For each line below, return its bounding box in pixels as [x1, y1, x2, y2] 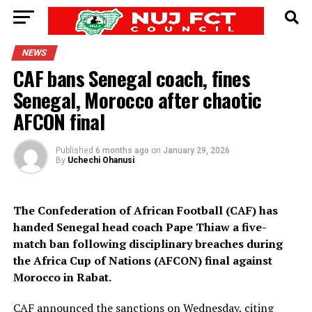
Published [55, 146, 93, 155]
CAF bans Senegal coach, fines [13, 63, 250, 93]
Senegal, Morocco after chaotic [13, 85, 262, 114]
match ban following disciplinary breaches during [13, 236, 283, 251]
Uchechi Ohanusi [67, 155, 134, 165]
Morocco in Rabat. [13, 270, 111, 285]
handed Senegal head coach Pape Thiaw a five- [13, 219, 267, 235]
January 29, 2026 [162, 146, 230, 155]
